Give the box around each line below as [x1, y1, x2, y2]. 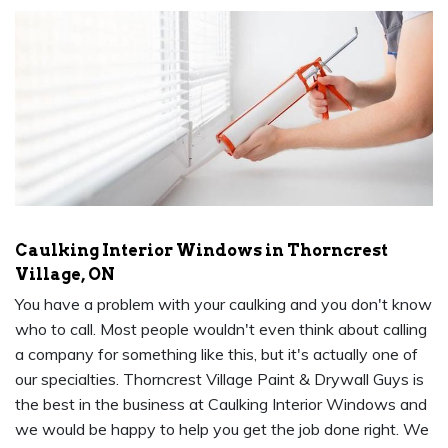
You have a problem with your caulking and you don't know [15, 294, 432, 315]
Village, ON [15, 265, 115, 285]
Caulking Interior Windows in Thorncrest [15, 241, 388, 261]
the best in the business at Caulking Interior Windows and [15, 394, 427, 415]
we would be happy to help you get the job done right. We [15, 419, 429, 440]
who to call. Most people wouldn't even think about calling [15, 319, 427, 340]
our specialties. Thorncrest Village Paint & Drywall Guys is [15, 369, 424, 390]
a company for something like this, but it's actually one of [15, 344, 418, 365]
